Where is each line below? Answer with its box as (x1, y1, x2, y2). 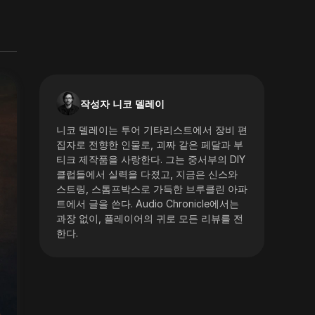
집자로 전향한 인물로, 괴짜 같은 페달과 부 (56, 139, 243, 150)
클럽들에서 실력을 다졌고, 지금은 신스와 (56, 168, 238, 180)
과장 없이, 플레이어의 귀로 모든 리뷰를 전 (56, 212, 243, 224)
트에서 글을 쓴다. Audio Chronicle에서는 (56, 198, 239, 210)
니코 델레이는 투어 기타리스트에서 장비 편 (56, 124, 247, 136)
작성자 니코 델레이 (80, 97, 165, 110)
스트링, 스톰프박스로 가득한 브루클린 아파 (56, 183, 247, 195)
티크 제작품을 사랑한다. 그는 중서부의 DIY (56, 153, 245, 165)
